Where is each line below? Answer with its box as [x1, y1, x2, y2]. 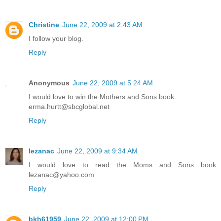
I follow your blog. [29, 35, 83, 43]
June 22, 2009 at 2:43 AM [62, 21, 143, 29]
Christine [29, 21, 59, 29]
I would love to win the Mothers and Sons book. [29, 93, 176, 101]
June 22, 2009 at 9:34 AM [57, 147, 138, 155]
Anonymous [29, 79, 70, 87]
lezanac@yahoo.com [29, 171, 94, 179]
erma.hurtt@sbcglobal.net [29, 103, 110, 111]
